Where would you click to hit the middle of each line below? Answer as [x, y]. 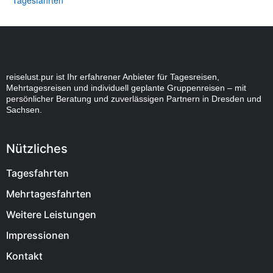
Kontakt [24, 256]
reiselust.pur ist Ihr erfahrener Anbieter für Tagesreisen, [113, 77]
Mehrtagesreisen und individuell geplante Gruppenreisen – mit [126, 88]
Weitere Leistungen [51, 214]
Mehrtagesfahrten [49, 193]
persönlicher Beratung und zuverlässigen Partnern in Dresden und [134, 99]
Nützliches [37, 148]
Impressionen [38, 235]
